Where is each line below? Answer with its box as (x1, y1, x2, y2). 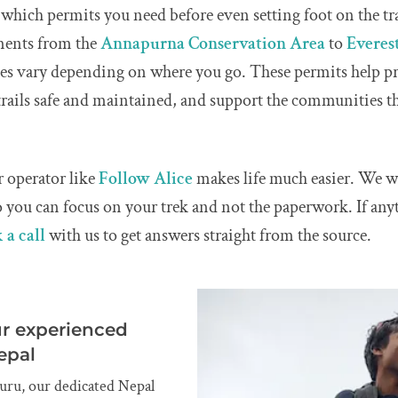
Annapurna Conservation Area (100, 32, 326, 56)
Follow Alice (99, 167, 194, 191)
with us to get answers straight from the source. (49, 224, 372, 248)
